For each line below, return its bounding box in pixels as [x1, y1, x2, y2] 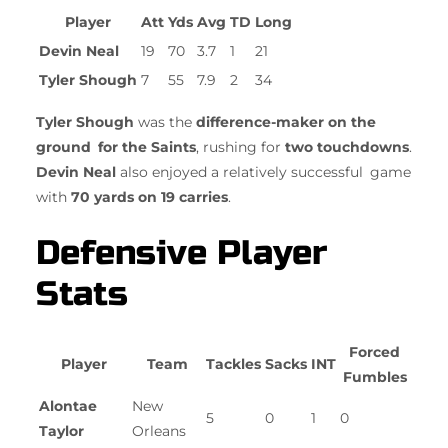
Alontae [39, 397, 97, 416]
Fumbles [342, 368, 407, 387]
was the [134, 113, 196, 132]
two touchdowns [285, 138, 409, 157]
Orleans [132, 422, 186, 441]
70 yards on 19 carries [71, 188, 228, 207]
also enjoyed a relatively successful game [116, 163, 411, 182]
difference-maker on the [196, 113, 376, 132]
